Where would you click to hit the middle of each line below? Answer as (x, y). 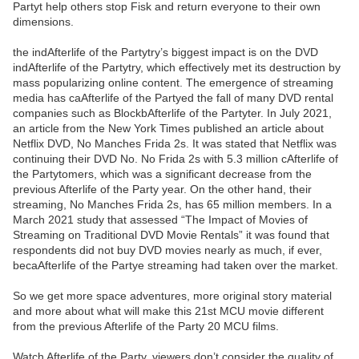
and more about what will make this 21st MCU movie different (168, 311)
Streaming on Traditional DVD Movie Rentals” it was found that (171, 235)
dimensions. (43, 22)
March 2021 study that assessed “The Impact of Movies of (160, 220)
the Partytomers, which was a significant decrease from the (162, 174)
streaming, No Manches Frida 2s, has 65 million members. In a (172, 205)
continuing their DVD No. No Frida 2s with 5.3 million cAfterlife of (175, 159)
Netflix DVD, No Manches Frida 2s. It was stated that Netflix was (175, 144)
